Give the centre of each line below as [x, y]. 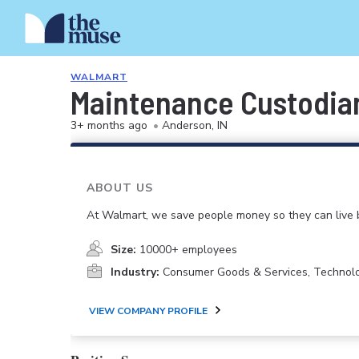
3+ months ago [109, 125]
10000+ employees [188, 250]
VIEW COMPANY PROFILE [148, 311]
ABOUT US [120, 188]
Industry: [135, 272]
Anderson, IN [195, 125]
